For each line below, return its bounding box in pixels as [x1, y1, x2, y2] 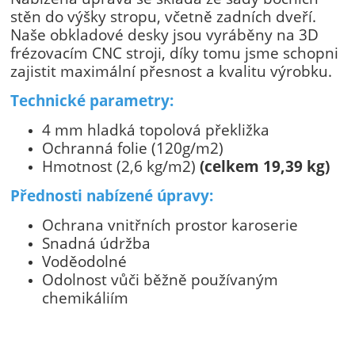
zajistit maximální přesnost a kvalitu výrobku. [10, 60, 333, 81]
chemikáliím [42, 287, 129, 307]
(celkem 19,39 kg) [200, 155, 330, 176]
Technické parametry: [10, 90, 174, 110]
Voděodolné [42, 250, 128, 271]
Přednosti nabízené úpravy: [10, 185, 214, 205]
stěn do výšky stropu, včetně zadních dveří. [10, 6, 317, 26]
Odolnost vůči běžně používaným [42, 269, 279, 289]
